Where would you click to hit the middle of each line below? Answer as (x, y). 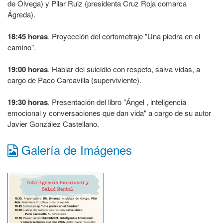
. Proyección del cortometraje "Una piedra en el (124, 36)
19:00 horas (28, 69)
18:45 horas (28, 36)
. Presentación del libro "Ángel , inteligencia (117, 102)
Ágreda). (21, 14)
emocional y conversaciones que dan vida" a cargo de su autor (109, 113)
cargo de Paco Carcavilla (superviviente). (74, 80)
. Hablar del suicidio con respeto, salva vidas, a (124, 69)
